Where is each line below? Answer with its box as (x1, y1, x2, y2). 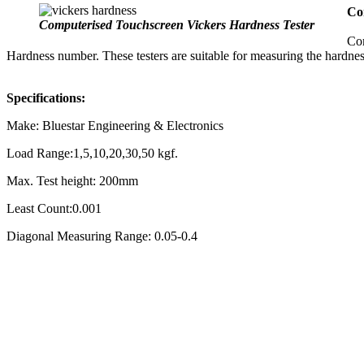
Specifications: (6, 90, 85, 105)
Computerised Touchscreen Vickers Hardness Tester (39, 17, 314, 32)
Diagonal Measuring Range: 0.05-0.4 (6, 228, 197, 243)
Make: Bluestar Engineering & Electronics (6, 118, 223, 132)
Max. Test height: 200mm (6, 173, 138, 188)
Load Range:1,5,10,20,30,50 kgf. (6, 145, 178, 160)
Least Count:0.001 (6, 201, 102, 215)
